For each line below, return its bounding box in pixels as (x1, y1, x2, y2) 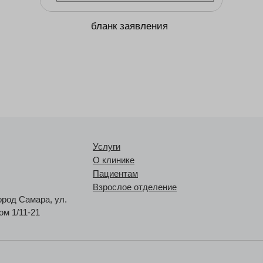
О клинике (93, 155, 134, 165)
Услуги (93, 141, 120, 151)
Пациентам (93, 168, 138, 178)
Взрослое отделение (93, 182, 177, 192)
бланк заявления (91, 21, 168, 32)
